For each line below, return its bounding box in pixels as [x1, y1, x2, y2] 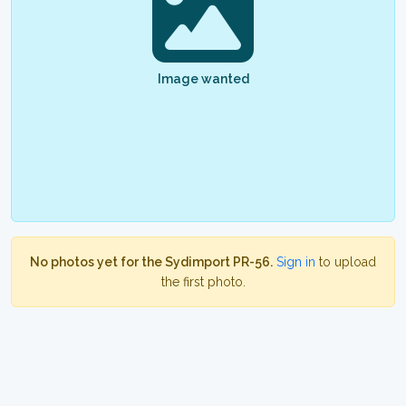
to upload [315, 255, 376, 269]
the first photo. [160, 275, 246, 289]
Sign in [276, 255, 315, 269]
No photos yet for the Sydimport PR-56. [30, 255, 273, 269]
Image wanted [157, 72, 249, 86]
